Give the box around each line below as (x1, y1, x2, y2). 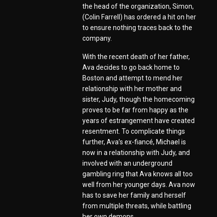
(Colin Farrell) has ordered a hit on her (82, 13, 196, 21)
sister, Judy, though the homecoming (82, 95, 195, 104)
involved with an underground (82, 159, 172, 168)
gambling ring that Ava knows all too (82, 170, 193, 178)
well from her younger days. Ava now (82, 181, 195, 189)
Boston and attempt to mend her (82, 74, 183, 82)
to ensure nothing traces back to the (82, 24, 192, 32)
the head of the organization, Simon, (82, 2, 194, 11)
